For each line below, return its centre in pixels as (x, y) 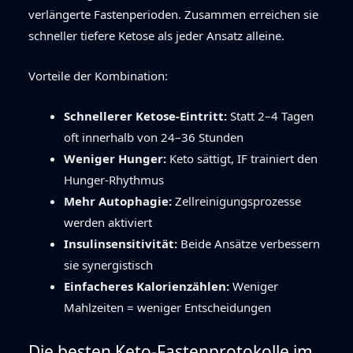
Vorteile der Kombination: (98, 75)
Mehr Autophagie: (118, 201)
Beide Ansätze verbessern (249, 243)
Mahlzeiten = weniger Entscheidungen (167, 307)
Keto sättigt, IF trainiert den (242, 158)
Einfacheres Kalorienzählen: (147, 286)
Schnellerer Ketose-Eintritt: (145, 115)
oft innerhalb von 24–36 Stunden (154, 137)
